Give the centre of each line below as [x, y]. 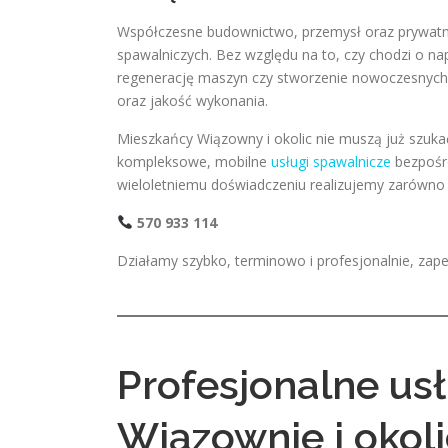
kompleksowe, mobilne [194, 161]
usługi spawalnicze [331, 161]
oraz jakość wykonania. [192, 100]
